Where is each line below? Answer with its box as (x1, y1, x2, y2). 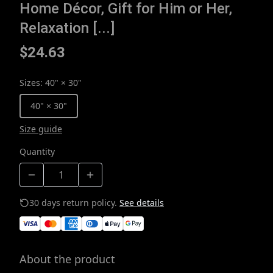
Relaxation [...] (19, 19, 115, 37)
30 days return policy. (29, 197, 117, 209)
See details (119, 197, 164, 209)
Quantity (19, 146, 55, 158)
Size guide (19, 123, 62, 135)
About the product (19, 252, 115, 267)
